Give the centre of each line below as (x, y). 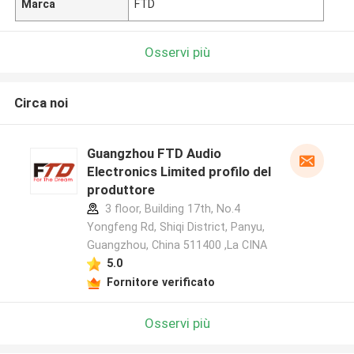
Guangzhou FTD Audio (154, 154)
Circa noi (41, 103)
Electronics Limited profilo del (179, 172)
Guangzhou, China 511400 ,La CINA (177, 245)
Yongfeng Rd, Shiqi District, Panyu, (175, 227)
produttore (121, 190)
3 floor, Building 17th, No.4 (171, 209)
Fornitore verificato (160, 282)
